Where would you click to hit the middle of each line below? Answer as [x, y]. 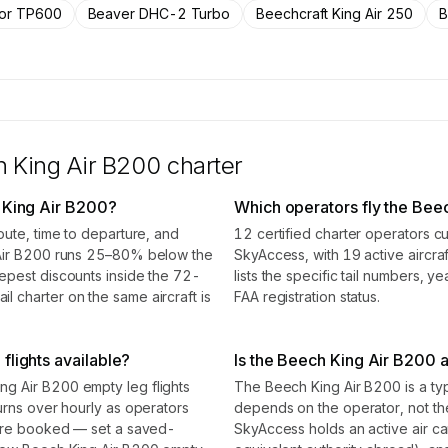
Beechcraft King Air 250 [335, 13]
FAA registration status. [307, 296]
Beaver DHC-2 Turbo [159, 13]
